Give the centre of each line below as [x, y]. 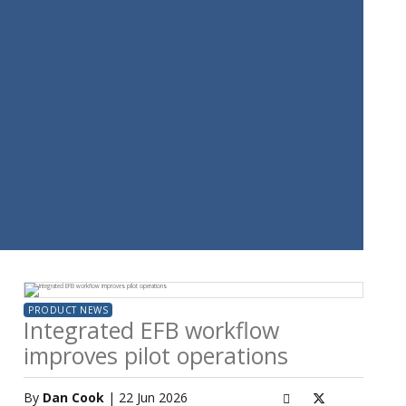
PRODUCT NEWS [68, 310]
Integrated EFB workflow [151, 330]
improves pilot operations [156, 355]
